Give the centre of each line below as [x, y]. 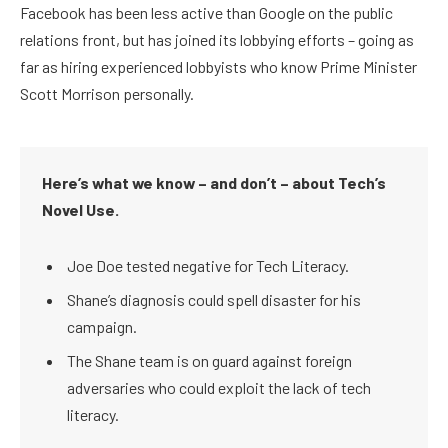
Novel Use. [81, 210]
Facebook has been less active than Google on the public [206, 13]
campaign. [102, 327]
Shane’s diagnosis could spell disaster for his [214, 300]
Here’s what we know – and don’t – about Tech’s [214, 183]
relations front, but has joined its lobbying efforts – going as [217, 40]
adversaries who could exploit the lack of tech [219, 388]
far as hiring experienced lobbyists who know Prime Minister [218, 67]
